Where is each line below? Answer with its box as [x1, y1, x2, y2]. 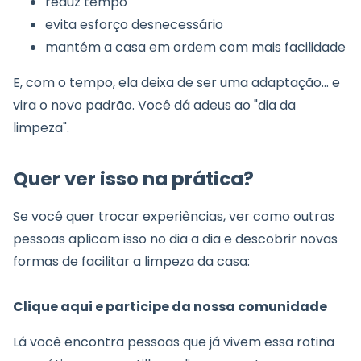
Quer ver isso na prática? [13, 166, 254, 193]
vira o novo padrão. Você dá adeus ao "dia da [13, 96, 296, 115]
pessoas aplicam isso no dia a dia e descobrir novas [13, 230, 338, 249]
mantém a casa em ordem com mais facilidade [45, 38, 346, 57]
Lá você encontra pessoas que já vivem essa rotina [13, 333, 334, 352]
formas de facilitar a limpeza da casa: [13, 252, 250, 272]
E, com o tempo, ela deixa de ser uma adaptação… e [13, 73, 340, 93]
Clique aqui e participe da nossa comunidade [13, 297, 327, 317]
